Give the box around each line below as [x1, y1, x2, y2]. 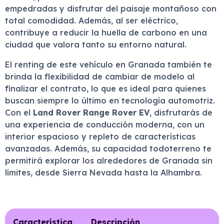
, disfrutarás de [149, 107, 212, 117]
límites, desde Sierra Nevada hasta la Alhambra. [5, 167, 202, 177]
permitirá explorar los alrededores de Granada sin [5, 155, 212, 165]
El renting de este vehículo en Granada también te [5, 59, 212, 69]
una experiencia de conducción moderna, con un [5, 119, 204, 129]
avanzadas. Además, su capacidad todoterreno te [5, 143, 211, 153]
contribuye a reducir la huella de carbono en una [5, 27, 207, 37]
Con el [5, 107, 33, 117]
